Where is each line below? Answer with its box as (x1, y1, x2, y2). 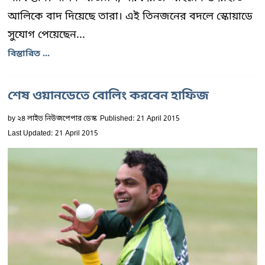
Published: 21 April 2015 (100, 114, 180, 124)
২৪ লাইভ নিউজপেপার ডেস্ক (17, 114, 97, 124)
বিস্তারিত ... (8, 48, 50, 60)
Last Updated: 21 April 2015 (8, 129, 98, 138)
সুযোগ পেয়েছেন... (8, 28, 85, 42)
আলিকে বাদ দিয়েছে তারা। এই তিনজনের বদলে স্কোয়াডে (8, 9, 253, 24)
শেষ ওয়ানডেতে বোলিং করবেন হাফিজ (8, 88, 209, 105)
